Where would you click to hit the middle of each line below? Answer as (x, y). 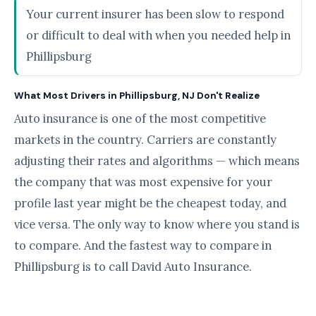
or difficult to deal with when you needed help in (158, 35)
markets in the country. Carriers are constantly (145, 140)
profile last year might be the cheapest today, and (150, 203)
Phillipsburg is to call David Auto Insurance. (133, 267)
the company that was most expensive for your (143, 182)
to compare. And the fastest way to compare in (143, 245)
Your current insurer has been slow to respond (155, 14)
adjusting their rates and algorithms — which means (157, 161)
